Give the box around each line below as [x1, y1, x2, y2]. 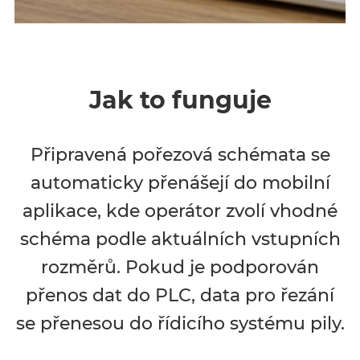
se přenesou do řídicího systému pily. [15, 313, 345, 334]
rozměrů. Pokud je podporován [41, 256, 319, 278]
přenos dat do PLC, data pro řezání [26, 284, 334, 306]
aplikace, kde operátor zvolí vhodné [22, 200, 337, 222]
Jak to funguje [88, 85, 272, 115]
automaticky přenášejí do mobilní [30, 172, 330, 194]
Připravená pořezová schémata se [30, 144, 330, 166]
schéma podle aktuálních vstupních [19, 228, 341, 250]
